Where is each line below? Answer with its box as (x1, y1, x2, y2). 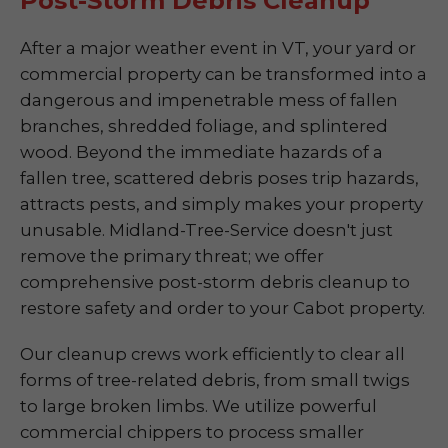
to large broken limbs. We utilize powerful (20, 396, 377, 416)
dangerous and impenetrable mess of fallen (20, 90, 398, 110)
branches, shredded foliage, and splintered (20, 116, 388, 136)
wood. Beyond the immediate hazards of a (20, 142, 383, 162)
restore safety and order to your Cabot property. (20, 298, 425, 318)
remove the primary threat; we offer (20, 246, 324, 266)
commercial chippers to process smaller (20, 422, 364, 442)
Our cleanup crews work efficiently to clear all (20, 344, 405, 364)
